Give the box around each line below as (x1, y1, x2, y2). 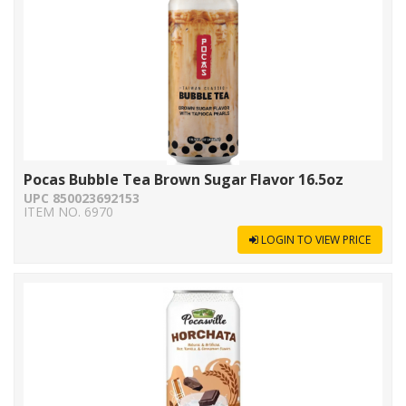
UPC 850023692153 (24, 189, 140, 207)
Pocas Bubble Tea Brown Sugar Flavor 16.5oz (24, 169, 343, 189)
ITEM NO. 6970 (24, 203, 113, 220)
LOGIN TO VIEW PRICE (261, 232, 371, 247)
